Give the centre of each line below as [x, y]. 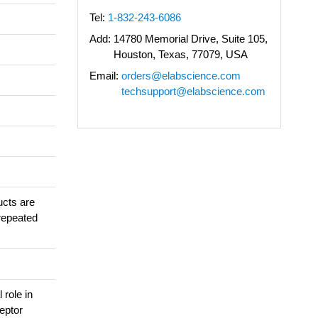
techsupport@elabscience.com [193, 91]
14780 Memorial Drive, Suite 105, [190, 38]
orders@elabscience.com [181, 75]
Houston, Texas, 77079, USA [180, 54]
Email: [104, 75]
